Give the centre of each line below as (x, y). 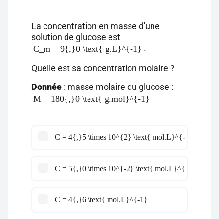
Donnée (46, 87)
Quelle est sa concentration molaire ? (103, 68)
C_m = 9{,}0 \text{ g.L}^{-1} (88, 49)
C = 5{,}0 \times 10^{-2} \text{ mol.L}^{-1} (125, 168)
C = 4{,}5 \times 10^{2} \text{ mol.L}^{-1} (124, 137)
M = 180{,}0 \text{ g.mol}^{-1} (91, 99)
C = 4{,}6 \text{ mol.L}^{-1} (101, 200)
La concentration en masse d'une (96, 26)
